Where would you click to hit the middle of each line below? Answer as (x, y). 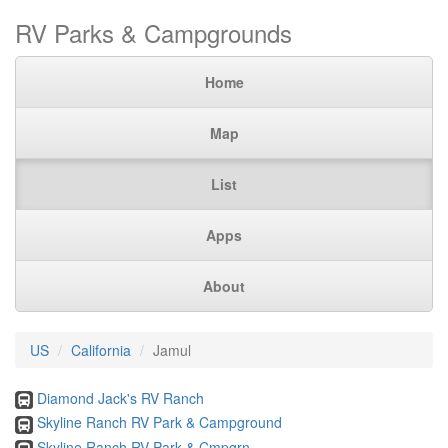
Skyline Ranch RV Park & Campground (159, 422)
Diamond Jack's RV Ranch (120, 398)
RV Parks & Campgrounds (153, 32)
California (101, 350)
